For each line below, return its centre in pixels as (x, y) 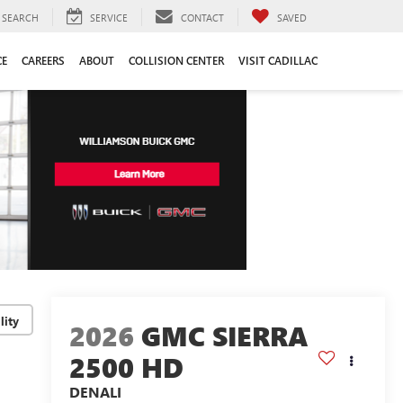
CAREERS (43, 60)
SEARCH (20, 17)
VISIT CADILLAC (278, 60)
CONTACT (202, 17)
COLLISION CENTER (176, 60)
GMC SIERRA (224, 336)
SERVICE (109, 17)
